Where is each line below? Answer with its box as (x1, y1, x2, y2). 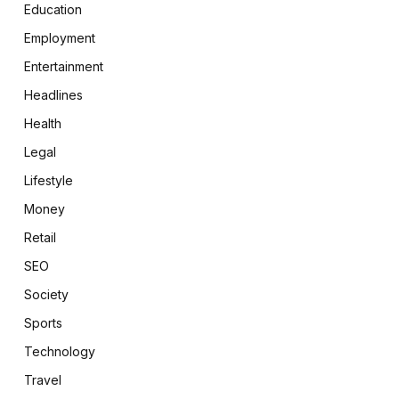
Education (23, 2, 82, 17)
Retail (23, 230, 56, 245)
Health (23, 116, 61, 131)
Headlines (23, 87, 83, 102)
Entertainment (23, 59, 103, 74)
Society (23, 287, 69, 302)
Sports (23, 315, 62, 330)
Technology (23, 344, 95, 359)
